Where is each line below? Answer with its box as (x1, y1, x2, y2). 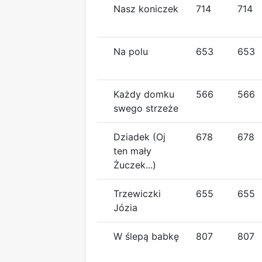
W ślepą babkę (113, 230, 179, 242)
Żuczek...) (113, 158, 156, 171)
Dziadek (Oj (113, 130, 166, 143)
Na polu (113, 45, 148, 57)
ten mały (113, 144, 151, 157)
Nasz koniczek (113, 2, 178, 15)
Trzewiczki (113, 187, 161, 199)
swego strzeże (113, 102, 178, 114)
